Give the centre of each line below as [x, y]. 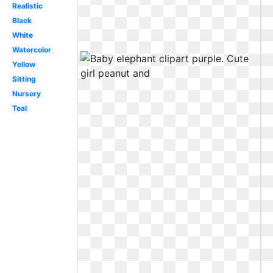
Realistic [27, 6]
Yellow [23, 64]
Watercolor [31, 50]
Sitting [24, 79]
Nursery [26, 94]
